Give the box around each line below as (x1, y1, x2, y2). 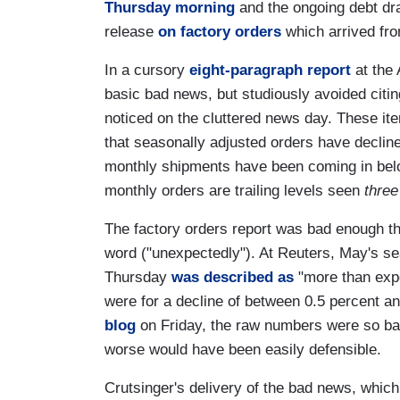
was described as (171, 268, 294, 286)
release (104, 22, 158, 40)
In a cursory (104, 61, 189, 79)
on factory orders (158, 22, 281, 40)
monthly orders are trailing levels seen (104, 181, 364, 199)
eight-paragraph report (189, 61, 351, 79)
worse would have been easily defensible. (104, 340, 381, 358)
